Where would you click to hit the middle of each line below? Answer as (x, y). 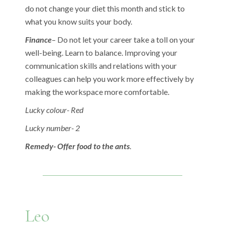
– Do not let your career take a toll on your (124, 39)
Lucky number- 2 (53, 128)
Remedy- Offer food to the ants (78, 146)
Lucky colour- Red (54, 109)
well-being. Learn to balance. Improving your (101, 52)
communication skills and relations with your (101, 65)
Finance (39, 39)
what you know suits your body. (79, 21)
